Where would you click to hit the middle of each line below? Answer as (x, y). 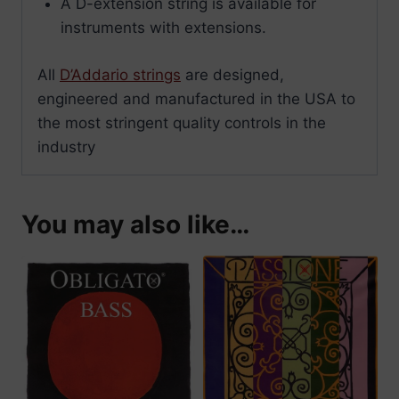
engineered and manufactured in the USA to (196, 98)
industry (66, 147)
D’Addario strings (120, 74)
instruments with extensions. (163, 28)
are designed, (232, 74)
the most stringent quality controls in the (182, 122)
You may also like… (135, 224)
